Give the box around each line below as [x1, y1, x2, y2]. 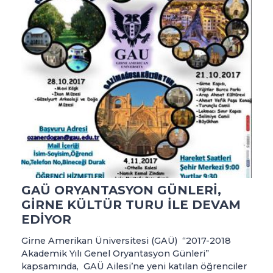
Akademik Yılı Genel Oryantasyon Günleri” [21, 248, 209, 260]
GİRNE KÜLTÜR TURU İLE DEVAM [21, 197, 241, 213]
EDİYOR [21, 212, 71, 227]
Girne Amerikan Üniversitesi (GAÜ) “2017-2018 [21, 235, 231, 247]
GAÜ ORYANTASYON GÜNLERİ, [21, 183, 221, 198]
